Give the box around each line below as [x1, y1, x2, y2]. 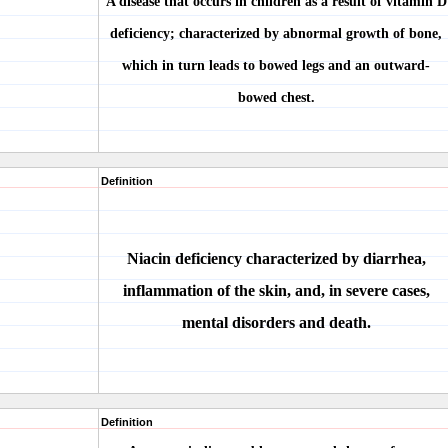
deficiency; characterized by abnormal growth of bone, [110, 26, 442, 41]
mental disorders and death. [181, 314, 371, 331]
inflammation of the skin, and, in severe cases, [122, 282, 430, 299]
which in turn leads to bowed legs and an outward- [122, 58, 430, 73]
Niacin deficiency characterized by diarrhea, [126, 250, 426, 267]
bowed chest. [237, 90, 315, 105]
